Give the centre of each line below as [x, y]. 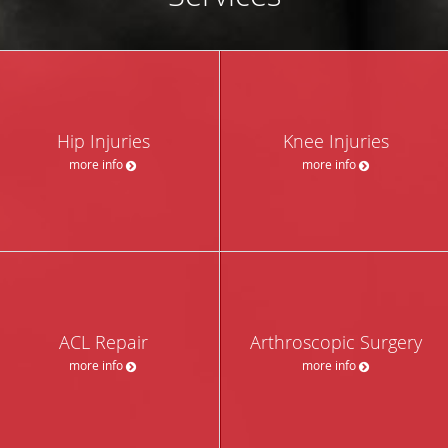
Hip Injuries [103, 140]
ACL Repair [103, 341]
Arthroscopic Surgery [336, 341]
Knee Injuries [336, 140]
